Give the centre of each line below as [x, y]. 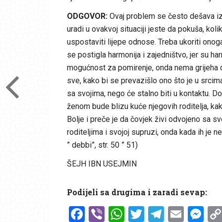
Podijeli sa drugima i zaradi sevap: [137, 192]
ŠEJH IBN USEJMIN [102, 164]
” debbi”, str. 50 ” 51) [102, 145]
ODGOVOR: [87, 16]
